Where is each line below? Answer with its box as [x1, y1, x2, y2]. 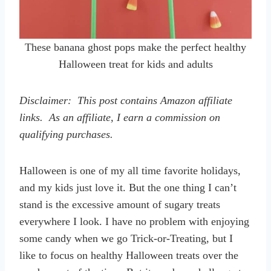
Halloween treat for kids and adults [58, 57, 213, 70]
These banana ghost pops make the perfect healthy [25, 41, 246, 53]
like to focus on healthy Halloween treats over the [19, 249, 238, 261]
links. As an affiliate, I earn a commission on [19, 111, 220, 123]
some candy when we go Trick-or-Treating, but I [19, 232, 233, 244]
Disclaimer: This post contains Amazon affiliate [19, 94, 232, 106]
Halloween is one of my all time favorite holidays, [19, 164, 241, 177]
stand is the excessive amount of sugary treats [19, 198, 220, 211]
